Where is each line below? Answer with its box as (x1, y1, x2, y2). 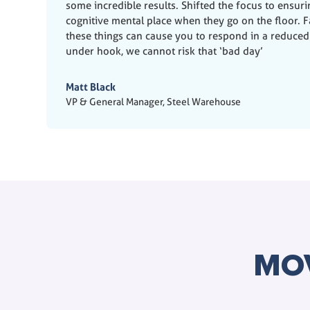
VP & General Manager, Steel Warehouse (66, 95, 241, 107)
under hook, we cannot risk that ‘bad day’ (66, 45, 264, 58)
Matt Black (66, 80, 116, 93)
